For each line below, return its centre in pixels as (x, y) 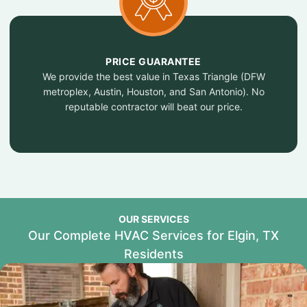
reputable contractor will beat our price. (153, 107)
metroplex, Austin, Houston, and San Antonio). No (153, 91)
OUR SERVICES (153, 219)
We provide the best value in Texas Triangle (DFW (153, 76)
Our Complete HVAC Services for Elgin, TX (153, 235)
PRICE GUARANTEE (153, 61)
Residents (153, 254)
